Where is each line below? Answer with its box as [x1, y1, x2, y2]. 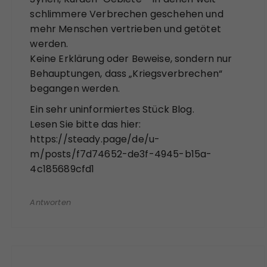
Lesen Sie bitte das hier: [30, 117, 141, 131]
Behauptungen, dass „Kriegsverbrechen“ [30, 66, 223, 80]
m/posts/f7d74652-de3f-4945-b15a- [30, 147, 212, 161]
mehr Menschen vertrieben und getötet [30, 21, 221, 36]
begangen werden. [30, 81, 120, 95]
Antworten [30, 196, 71, 208]
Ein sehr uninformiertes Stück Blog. [30, 102, 194, 116]
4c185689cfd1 [30, 162, 95, 176]
